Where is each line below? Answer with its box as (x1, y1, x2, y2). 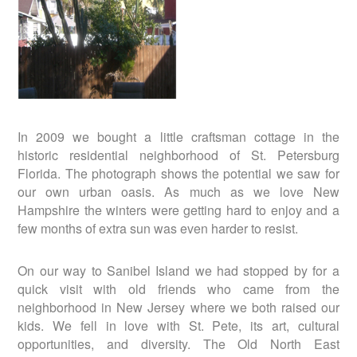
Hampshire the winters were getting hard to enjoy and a (18, 200, 339, 219)
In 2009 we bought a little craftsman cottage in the (18, 127, 339, 146)
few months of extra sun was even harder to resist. (18, 218, 299, 237)
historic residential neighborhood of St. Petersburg (18, 145, 339, 164)
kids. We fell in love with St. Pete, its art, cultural (18, 316, 339, 335)
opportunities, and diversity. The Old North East (18, 334, 339, 353)
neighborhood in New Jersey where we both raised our (18, 297, 339, 316)
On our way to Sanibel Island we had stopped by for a (18, 261, 339, 280)
